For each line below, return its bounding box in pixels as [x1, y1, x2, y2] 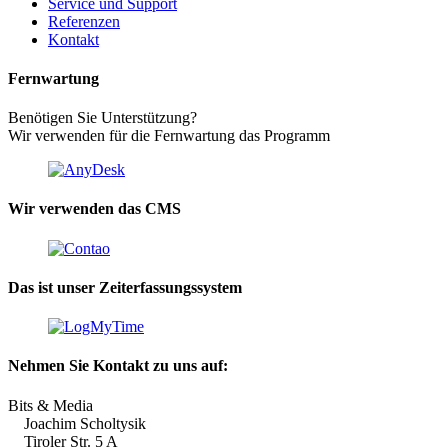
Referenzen [48, 12, 120, 30]
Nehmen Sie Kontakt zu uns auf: [8, 357, 228, 375]
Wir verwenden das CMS [8, 200, 181, 218]
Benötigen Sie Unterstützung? [8, 109, 197, 127]
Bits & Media [8, 396, 93, 414]
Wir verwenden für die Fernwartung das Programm [8, 127, 330, 145]
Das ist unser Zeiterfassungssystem [8, 278, 242, 296]
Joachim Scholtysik [8, 414, 146, 432]
